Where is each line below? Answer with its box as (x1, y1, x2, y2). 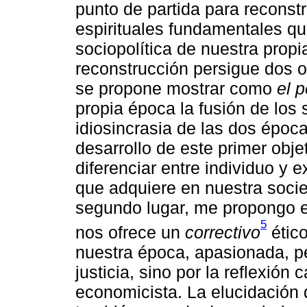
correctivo (185, 222, 260, 242)
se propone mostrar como (75, 78, 277, 98)
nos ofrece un (75, 222, 185, 242)
